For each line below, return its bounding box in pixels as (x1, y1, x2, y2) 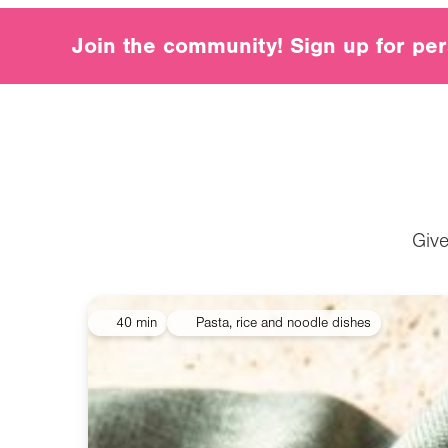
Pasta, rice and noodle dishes (195, 315, 371, 332)
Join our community (15, 18, 324, 63)
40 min (116, 315, 157, 332)
